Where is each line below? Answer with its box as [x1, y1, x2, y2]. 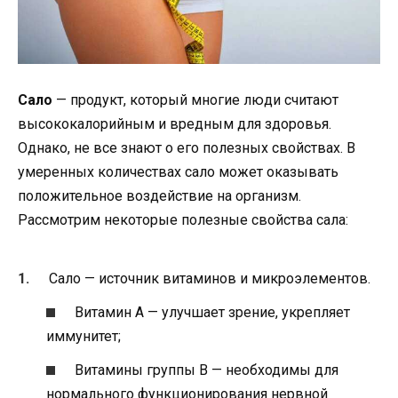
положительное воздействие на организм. [18, 187, 301, 205]
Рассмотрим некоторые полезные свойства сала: [18, 211, 348, 229]
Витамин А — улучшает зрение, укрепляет [75, 303, 351, 321]
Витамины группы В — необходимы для [75, 362, 339, 379]
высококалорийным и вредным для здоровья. [18, 115, 331, 133]
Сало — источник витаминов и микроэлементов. [49, 269, 371, 287]
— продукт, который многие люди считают [52, 92, 338, 109]
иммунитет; [46, 327, 121, 345]
